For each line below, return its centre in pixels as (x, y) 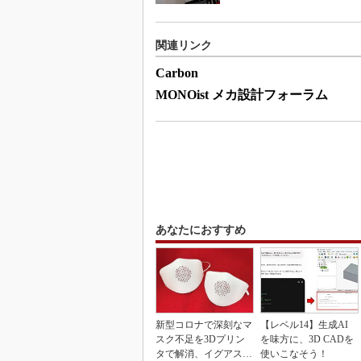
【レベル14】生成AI (304, 324)
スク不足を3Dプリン (200, 339)
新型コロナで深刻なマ (204, 324)
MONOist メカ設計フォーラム (242, 94)
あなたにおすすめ (201, 230)
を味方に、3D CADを (307, 339)
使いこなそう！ (294, 353)
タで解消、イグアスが (204, 353)
